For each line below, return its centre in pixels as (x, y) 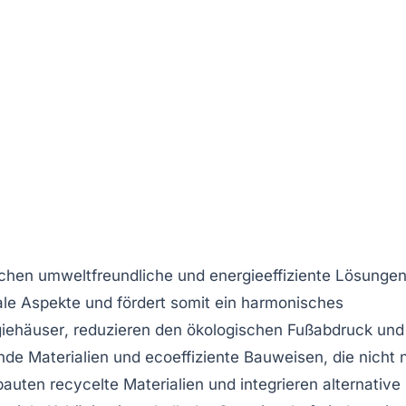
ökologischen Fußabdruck (280, 329)
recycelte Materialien (127, 384)
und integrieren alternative (302, 384)
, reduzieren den (126, 329)
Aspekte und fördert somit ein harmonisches (180, 302)
